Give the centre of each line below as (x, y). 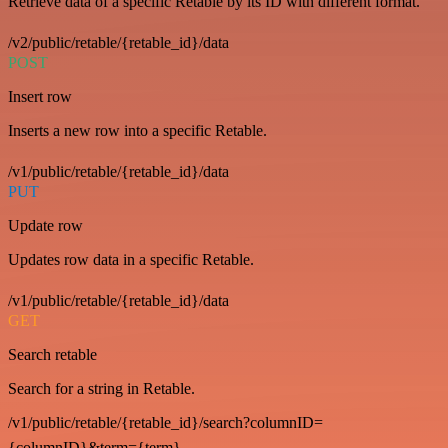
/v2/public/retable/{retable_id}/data (118, 43)
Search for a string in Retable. (101, 389)
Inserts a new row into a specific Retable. (137, 131)
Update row (45, 226)
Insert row (40, 97)
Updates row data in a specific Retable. (131, 260)
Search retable (52, 355)
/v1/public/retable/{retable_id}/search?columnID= (165, 423)
